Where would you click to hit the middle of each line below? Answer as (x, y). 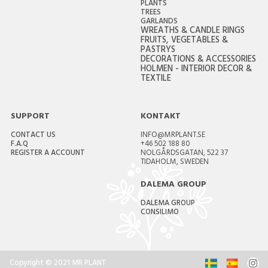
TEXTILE (156, 80)
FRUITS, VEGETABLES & (184, 41)
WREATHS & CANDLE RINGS (192, 32)
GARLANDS (159, 22)
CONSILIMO (159, 213)
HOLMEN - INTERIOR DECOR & (196, 70)
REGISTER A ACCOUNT (48, 154)
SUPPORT (30, 117)
